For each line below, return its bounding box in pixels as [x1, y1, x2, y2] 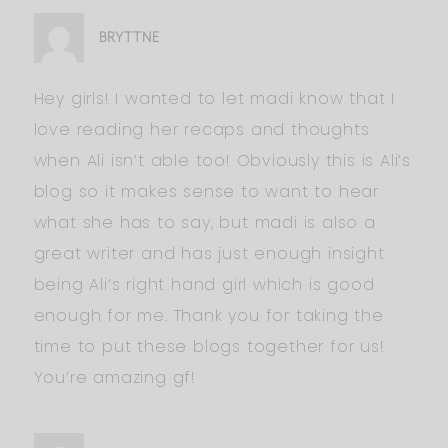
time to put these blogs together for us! [33, 334, 385, 358]
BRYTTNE [98, 28, 160, 46]
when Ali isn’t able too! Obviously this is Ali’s [33, 148, 411, 172]
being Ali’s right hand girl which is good [33, 272, 375, 296]
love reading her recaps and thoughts [33, 117, 370, 141]
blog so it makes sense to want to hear [33, 179, 379, 203]
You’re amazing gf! [33, 365, 196, 389]
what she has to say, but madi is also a [33, 210, 376, 234]
